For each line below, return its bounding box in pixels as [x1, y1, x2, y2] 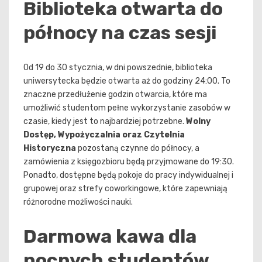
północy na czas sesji [23, 22, 216, 44]
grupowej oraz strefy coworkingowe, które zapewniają [23, 184, 227, 194]
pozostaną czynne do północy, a [76, 143, 199, 153]
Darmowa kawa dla [23, 225, 196, 247]
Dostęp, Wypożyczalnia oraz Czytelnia [23, 130, 185, 140]
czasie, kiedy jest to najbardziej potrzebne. [23, 116, 186, 126]
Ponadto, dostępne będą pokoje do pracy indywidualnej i [23, 170, 233, 180]
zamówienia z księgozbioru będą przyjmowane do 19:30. [23, 157, 234, 167]
